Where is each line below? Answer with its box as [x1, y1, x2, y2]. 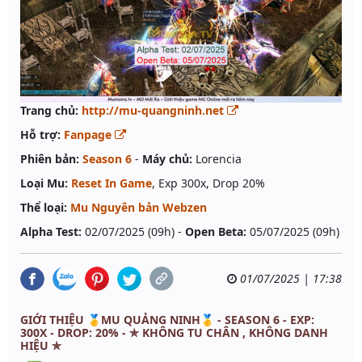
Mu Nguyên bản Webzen [70, 199, 207, 215]
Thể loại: [20, 199, 67, 215]
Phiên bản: [20, 150, 79, 166]
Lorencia [192, 150, 242, 166]
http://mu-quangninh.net [82, 102, 227, 118]
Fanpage [64, 126, 115, 142]
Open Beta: [185, 223, 246, 239]
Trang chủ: [20, 102, 78, 118]
